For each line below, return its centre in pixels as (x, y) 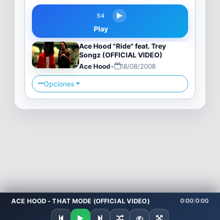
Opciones (59, 83)
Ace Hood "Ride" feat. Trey (122, 46)
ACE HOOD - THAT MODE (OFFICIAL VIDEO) (81, 201)
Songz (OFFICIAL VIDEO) (121, 55)
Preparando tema (39, 206)
